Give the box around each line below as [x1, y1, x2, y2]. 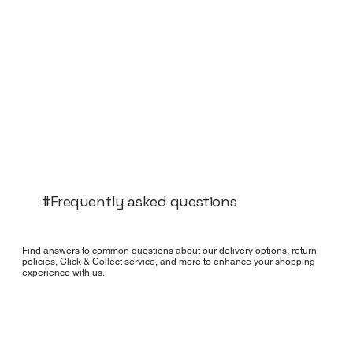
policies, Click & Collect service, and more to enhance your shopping [22, 255, 316, 267]
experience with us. [22, 266, 106, 278]
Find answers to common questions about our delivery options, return [22, 244, 318, 256]
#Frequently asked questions [41, 192, 237, 211]
